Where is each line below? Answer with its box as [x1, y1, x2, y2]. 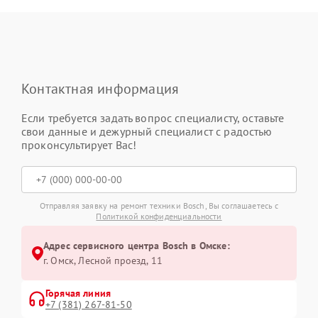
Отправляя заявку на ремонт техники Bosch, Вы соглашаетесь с [39, 200, 279, 212]
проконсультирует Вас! [21, 138, 137, 153]
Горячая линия [45, 287, 111, 300]
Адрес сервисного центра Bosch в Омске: [43, 239, 230, 253]
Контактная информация [21, 79, 180, 99]
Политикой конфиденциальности [96, 211, 222, 222]
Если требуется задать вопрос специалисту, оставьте [21, 111, 285, 126]
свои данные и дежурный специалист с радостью [21, 124, 273, 139]
